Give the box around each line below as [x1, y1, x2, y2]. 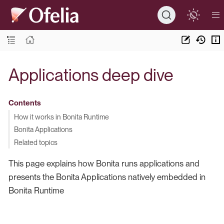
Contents [8, 98, 41, 107]
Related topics [13, 137, 57, 146]
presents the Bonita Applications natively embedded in [8, 171, 205, 182]
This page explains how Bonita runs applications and [8, 158, 199, 168]
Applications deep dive [8, 64, 173, 85]
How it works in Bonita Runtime [13, 112, 109, 121]
